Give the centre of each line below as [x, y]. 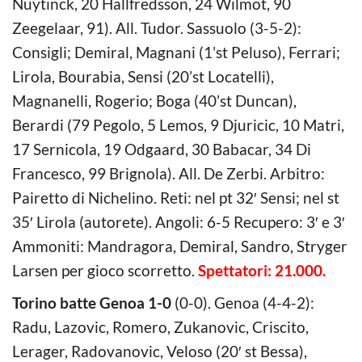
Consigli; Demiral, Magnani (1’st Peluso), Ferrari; [176, 52]
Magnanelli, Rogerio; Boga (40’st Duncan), [154, 100]
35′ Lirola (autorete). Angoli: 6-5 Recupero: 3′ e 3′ [179, 221]
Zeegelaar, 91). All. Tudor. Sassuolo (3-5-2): [157, 27]
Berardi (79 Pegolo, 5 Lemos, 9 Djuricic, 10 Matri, [178, 124]
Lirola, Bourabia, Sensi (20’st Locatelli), [143, 76]
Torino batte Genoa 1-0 [92, 302]
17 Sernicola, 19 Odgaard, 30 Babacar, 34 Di [162, 149]
